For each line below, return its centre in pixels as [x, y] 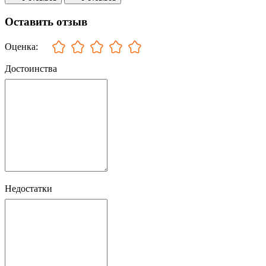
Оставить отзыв [46, 21]
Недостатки [28, 188]
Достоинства [31, 68]
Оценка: [21, 46]
